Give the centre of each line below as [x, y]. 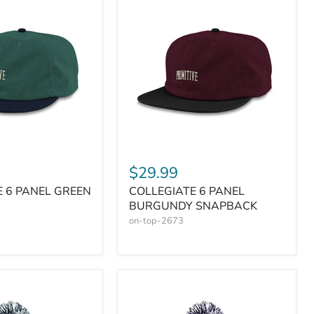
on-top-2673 [156, 221]
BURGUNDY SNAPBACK [193, 206]
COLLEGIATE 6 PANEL [187, 191]
